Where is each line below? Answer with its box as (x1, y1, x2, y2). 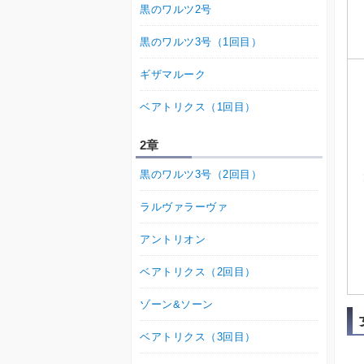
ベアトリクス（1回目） (140, 101, 256, 114)
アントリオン (140, 233, 206, 246)
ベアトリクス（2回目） (140, 266, 256, 279)
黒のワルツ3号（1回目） (140, 36, 262, 49)
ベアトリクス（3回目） (140, 331, 256, 344)
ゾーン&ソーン (140, 298, 214, 311)
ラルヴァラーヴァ (140, 201, 228, 214)
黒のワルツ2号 (140, 3, 212, 16)
